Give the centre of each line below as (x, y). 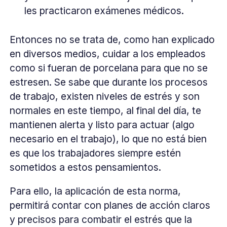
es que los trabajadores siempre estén (96, 153)
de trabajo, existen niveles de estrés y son (105, 96)
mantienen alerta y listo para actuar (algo (102, 124)
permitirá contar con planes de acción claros (110, 205)
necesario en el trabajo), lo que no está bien (108, 139)
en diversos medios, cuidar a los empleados (108, 53)
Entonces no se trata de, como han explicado (112, 39)
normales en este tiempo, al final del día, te (106, 110)
